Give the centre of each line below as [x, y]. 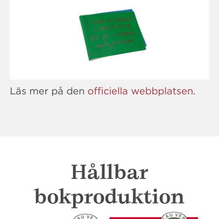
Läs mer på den [49, 91]
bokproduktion [109, 197]
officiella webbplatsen [140, 91]
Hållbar [109, 172]
